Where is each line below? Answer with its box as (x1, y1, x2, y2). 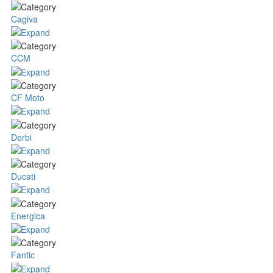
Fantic (11, 249, 35, 261)
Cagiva (11, 12, 38, 25)
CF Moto (11, 91, 44, 104)
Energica (11, 209, 45, 222)
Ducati (11, 170, 35, 183)
